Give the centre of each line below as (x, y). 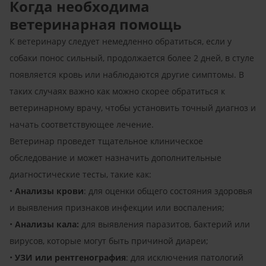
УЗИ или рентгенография (70, 257)
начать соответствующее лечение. (82, 124)
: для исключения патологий (185, 257)
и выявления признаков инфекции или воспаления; (117, 207)
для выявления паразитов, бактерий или (164, 224)
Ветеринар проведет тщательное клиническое (106, 141)
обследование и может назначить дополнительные (115, 157)
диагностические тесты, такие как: (80, 174)
